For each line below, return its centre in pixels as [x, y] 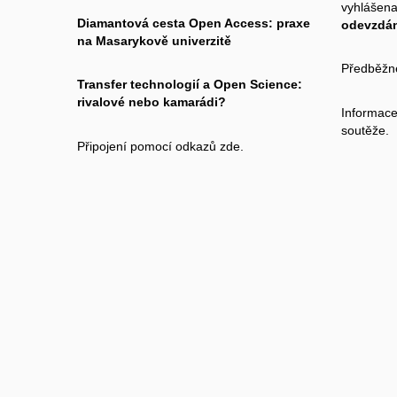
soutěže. [365, 130]
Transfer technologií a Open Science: [190, 85]
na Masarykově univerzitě [154, 40]
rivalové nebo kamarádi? [152, 102]
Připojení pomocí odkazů [148, 146]
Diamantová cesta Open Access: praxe [194, 23]
